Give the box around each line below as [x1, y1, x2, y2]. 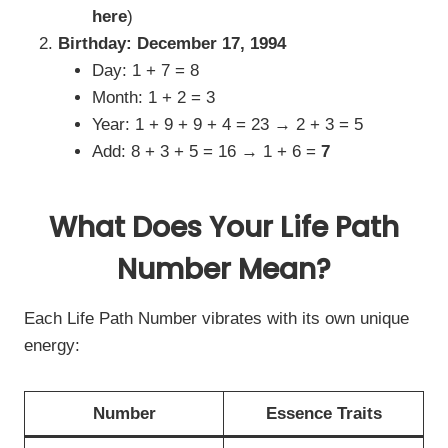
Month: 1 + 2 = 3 [92, 88, 215, 107]
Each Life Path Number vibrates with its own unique [24, 309, 409, 328]
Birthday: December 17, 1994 [58, 34, 286, 53]
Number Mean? [117, 250, 331, 289]
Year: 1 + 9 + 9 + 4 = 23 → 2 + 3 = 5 [92, 115, 363, 134]
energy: [24, 336, 80, 355]
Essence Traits [265, 404, 382, 423]
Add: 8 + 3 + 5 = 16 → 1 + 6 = [92, 142, 321, 161]
